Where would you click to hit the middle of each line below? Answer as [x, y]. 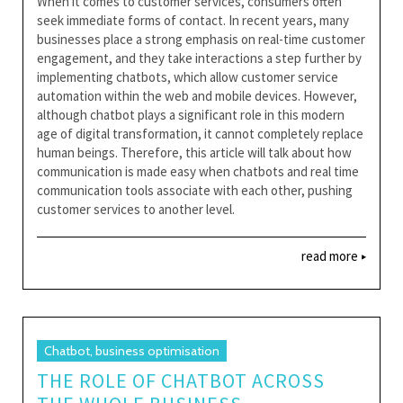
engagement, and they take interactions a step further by [199, 58]
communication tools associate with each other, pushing [195, 190]
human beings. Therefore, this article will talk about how [194, 152]
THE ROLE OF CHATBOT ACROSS [181, 381]
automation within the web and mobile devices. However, [197, 95]
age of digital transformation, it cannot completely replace [200, 133]
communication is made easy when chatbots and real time [198, 171]
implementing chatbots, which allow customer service [188, 76]
